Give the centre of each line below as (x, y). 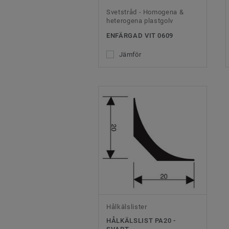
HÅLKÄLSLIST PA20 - (141, 220)
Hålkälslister (127, 207)
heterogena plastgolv (140, 21)
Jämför (130, 55)
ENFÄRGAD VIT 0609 (140, 36)
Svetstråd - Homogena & (145, 12)
